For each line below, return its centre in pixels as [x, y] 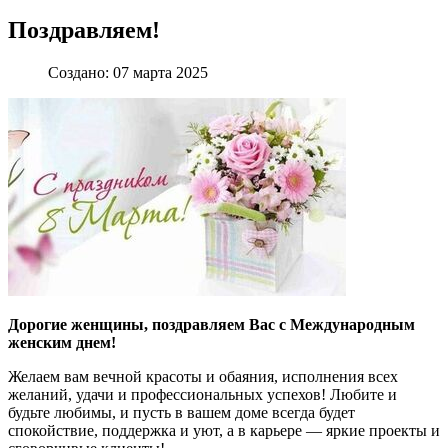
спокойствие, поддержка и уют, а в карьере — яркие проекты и [224, 431]
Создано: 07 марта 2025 [128, 73]
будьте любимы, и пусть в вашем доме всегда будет [181, 413]
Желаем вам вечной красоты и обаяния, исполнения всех [203, 377]
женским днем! [62, 343]
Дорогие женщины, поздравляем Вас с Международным [211, 325]
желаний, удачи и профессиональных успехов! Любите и [202, 395]
